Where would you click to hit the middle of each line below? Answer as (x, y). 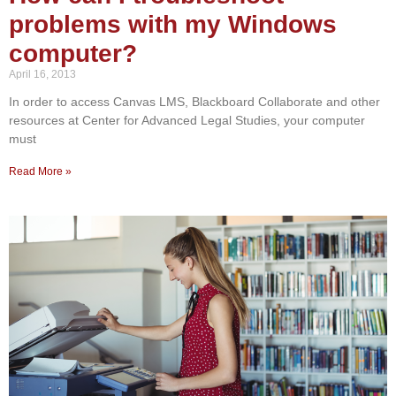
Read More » (40, 171)
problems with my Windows (173, 24)
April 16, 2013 (42, 74)
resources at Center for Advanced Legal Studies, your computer (187, 120)
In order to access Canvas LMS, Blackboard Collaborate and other (194, 101)
